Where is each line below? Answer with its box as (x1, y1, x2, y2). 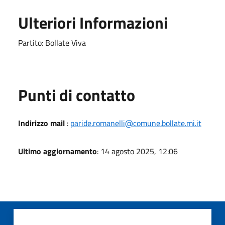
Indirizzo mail (18, 117, 65, 129)
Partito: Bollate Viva (18, 36, 86, 49)
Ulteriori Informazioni (18, 10, 168, 35)
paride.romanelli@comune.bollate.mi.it (70, 117, 201, 129)
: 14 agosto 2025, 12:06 (97, 145, 178, 157)
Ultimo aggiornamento (18, 145, 97, 157)
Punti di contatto (18, 82, 135, 107)
